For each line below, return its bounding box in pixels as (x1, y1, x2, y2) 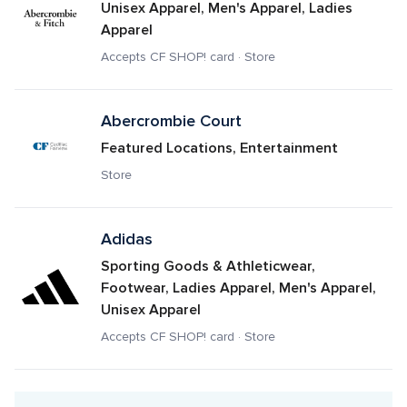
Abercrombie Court (100, 111, 242, 131)
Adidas (100, 229, 153, 249)
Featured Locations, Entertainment (100, 139, 338, 157)
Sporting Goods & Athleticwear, (100, 257, 315, 275)
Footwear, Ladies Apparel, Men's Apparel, (100, 279, 376, 297)
